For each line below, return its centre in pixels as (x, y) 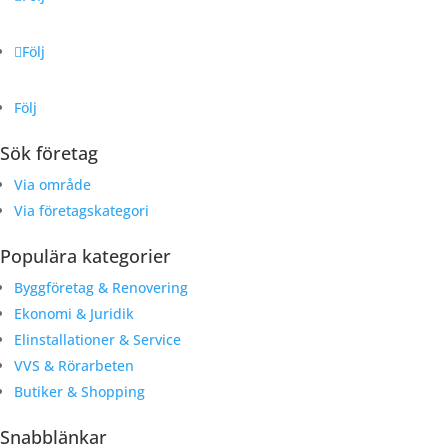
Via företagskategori (81, 211)
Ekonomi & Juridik (74, 314)
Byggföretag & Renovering (101, 288)
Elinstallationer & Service (97, 340)
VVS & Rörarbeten (74, 366)
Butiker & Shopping (79, 392)
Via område (52, 185)
